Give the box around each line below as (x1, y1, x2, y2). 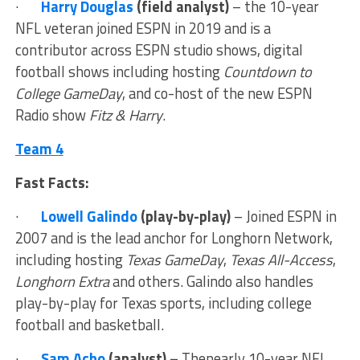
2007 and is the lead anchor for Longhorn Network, (14, 227, 333, 250)
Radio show (14, 104, 89, 127)
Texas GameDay (125, 248, 223, 272)
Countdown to (223, 60, 312, 84)
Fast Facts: (14, 171, 89, 194)
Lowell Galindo (40, 205, 137, 228)
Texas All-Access (229, 248, 333, 272)
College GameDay (14, 82, 122, 105)
